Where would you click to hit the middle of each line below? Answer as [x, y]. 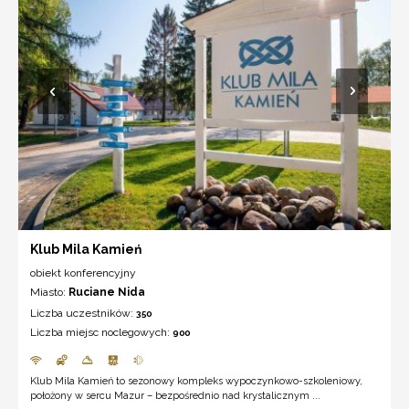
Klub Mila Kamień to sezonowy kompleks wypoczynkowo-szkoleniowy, [196, 381]
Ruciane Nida [107, 292]
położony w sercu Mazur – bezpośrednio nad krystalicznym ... [175, 395]
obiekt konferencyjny [83, 273]
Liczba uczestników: [83, 313]
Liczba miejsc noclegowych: [101, 332]
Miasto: [49, 292]
